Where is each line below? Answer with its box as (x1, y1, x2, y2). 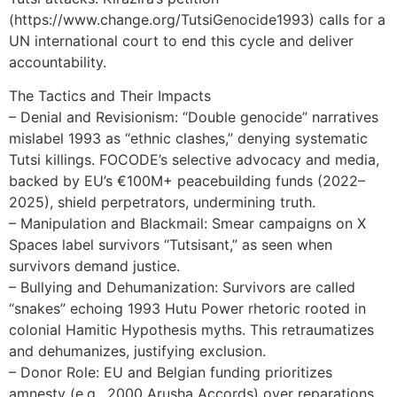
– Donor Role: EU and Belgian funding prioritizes (9, 362, 332, 381)
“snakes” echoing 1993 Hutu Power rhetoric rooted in (9, 299, 366, 317)
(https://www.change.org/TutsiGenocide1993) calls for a (9, 10, 385, 28)
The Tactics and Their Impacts (9, 86, 211, 105)
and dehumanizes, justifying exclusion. (9, 341, 266, 360)
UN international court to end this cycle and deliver (9, 31, 354, 50)
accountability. (9, 52, 106, 71)
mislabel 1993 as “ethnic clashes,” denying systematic (9, 128, 368, 147)
